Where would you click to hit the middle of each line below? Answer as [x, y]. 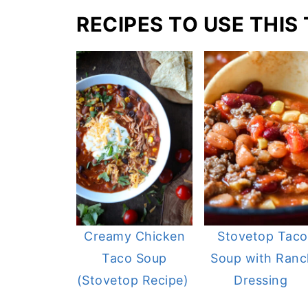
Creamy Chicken [135, 236]
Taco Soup [134, 258]
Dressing [263, 280]
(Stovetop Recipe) [134, 280]
